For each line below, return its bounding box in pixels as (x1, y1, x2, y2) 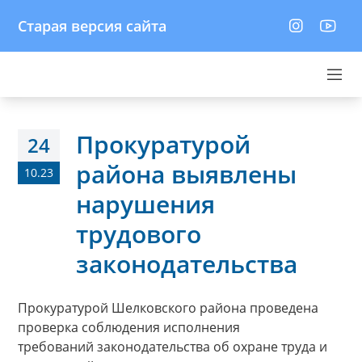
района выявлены (76, 158, 297, 191)
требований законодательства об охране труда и (18, 338, 327, 356)
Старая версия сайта (18, 16, 166, 36)
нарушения (76, 187, 215, 221)
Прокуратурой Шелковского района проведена (18, 299, 318, 317)
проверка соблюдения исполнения (18, 318, 240, 336)
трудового (76, 217, 201, 250)
